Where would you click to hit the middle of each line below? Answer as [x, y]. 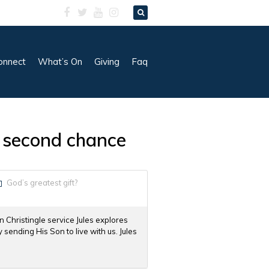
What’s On [60, 62]
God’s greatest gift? [42, 183]
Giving [107, 62]
